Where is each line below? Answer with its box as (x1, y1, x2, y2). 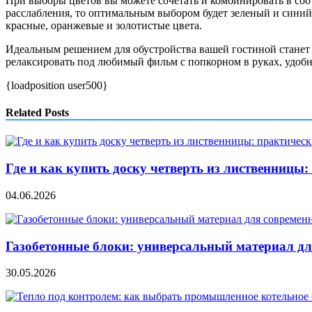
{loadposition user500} (6, 79, 108, 91)
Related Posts (6, 107, 69, 119)
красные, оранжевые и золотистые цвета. (6, 19, 202, 31)
